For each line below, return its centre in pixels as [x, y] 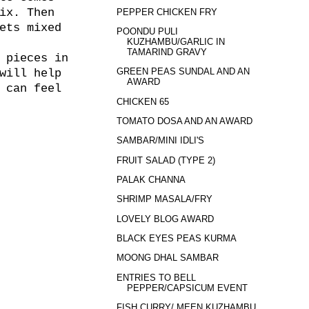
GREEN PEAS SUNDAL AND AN [183, 72]
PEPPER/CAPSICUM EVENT [188, 288]
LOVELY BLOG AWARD [166, 219]
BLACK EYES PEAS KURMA [177, 238]
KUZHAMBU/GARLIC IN [176, 41]
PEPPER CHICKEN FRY [167, 12]
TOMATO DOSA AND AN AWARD [185, 121]
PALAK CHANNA [151, 179]
